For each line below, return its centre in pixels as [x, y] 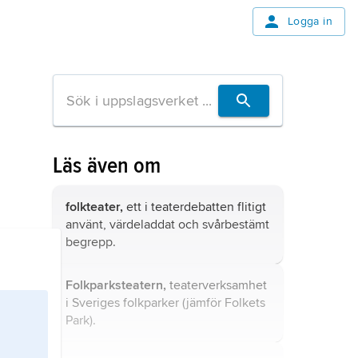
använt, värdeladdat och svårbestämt [167, 225]
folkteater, [94, 207]
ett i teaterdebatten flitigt [195, 207]
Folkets [245, 303]
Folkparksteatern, [116, 285]
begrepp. [91, 242]
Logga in [310, 21]
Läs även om [107, 165]
